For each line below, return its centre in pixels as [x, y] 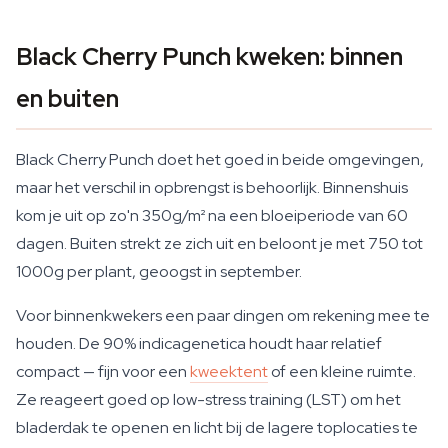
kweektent [229, 371]
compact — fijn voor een [103, 371]
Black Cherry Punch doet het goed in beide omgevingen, [220, 159]
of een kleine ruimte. [342, 371]
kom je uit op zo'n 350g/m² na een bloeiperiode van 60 [212, 215]
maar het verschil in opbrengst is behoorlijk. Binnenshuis [212, 187]
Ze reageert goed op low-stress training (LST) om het [208, 399]
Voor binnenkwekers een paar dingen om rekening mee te [223, 315]
